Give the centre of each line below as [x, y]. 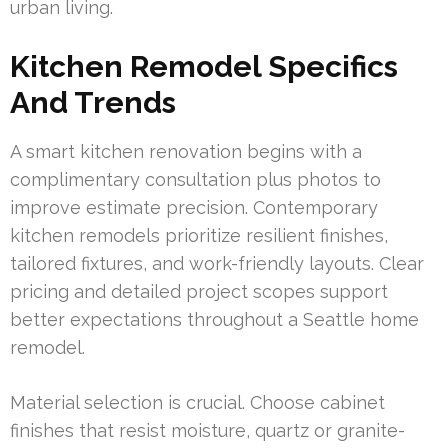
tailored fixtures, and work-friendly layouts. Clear [217, 263]
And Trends [93, 102]
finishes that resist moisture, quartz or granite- [207, 430]
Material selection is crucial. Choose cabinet [197, 402]
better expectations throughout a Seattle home [214, 319]
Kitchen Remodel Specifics [204, 66]
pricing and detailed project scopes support [199, 291]
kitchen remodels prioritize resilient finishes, [199, 235]
